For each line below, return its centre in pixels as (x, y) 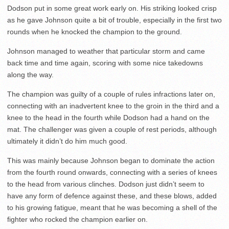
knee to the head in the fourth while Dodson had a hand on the (108, 117)
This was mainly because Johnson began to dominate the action (111, 160)
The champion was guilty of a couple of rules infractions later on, (111, 94)
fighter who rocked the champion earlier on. (77, 219)
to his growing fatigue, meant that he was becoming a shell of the (112, 207)
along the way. (30, 74)
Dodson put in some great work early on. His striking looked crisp (112, 8)
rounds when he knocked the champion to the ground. (95, 31)
